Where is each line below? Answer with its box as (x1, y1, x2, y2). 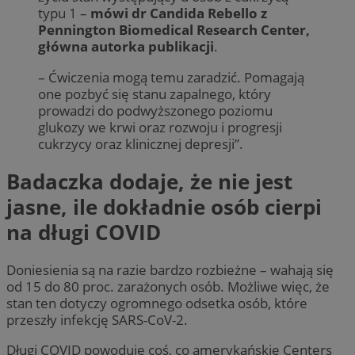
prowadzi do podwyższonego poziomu (38, 101, 273, 120)
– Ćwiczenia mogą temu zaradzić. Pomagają (38, 67, 304, 86)
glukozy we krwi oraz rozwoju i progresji (38, 117, 282, 136)
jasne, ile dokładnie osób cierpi (6, 192, 322, 221)
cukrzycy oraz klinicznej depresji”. (38, 134, 243, 153)
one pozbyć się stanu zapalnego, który (38, 84, 271, 103)
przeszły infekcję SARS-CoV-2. (6, 311, 188, 330)
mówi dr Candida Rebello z (90, 4, 267, 23)
